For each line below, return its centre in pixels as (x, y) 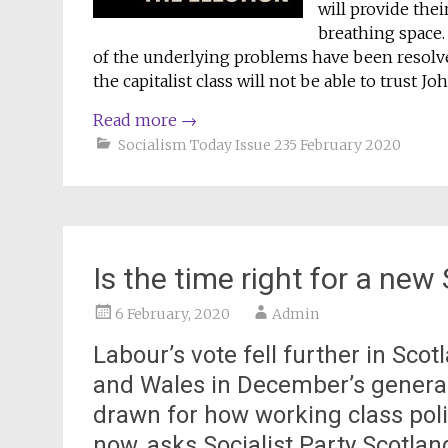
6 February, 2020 (172, 314)
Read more (137, 120)
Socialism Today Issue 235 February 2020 (259, 145)
